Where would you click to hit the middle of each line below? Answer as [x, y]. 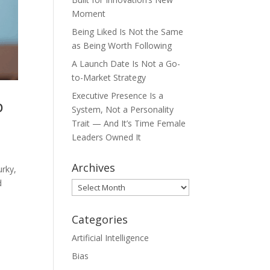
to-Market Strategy [109, 77]
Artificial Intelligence [111, 238]
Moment [89, 14]
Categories [100, 219]
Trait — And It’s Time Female [129, 123]
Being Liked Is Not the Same [128, 32]
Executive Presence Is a [118, 96]
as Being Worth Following [122, 46]
